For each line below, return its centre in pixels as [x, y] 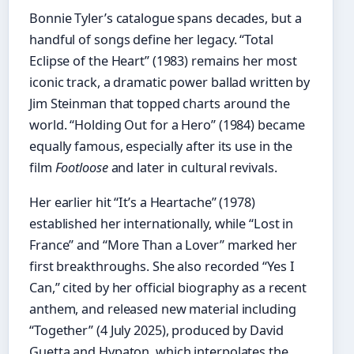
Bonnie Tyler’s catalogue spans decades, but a [166, 18]
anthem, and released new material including [163, 309]
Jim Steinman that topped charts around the [160, 103]
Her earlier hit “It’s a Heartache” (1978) [142, 203]
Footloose [81, 167]
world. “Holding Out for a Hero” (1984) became [167, 124]
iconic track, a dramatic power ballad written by [170, 82]
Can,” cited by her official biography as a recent [168, 288]
